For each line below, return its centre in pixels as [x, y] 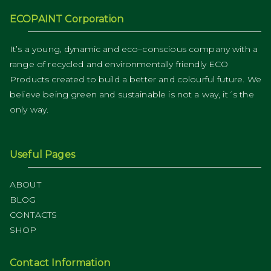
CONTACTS [34, 214]
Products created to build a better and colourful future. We [135, 79]
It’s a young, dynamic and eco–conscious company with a [134, 49]
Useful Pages [42, 154]
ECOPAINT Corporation [67, 19]
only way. [29, 109]
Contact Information [60, 263]
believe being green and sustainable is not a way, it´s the [132, 94]
